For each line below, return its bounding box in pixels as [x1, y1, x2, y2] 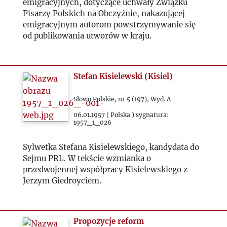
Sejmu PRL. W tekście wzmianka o [22, 154, 151, 163]
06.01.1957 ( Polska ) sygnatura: [73, 111, 169, 119]
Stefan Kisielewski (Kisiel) [73, 71, 173, 81]
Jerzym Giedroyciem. [22, 176, 101, 185]
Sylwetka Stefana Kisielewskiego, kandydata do [22, 142, 199, 152]
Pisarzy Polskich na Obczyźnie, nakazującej [22, 9, 185, 18]
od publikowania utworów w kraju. [22, 31, 152, 41]
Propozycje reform [73, 216, 144, 226]
